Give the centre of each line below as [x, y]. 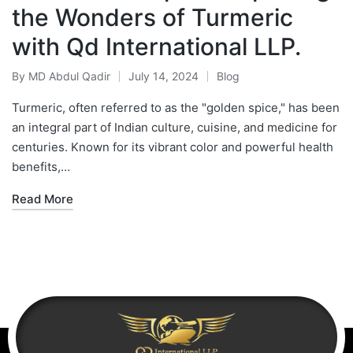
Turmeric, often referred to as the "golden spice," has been [176, 108]
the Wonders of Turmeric [152, 18]
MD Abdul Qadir [69, 76]
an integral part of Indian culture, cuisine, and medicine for [175, 128]
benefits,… [41, 167]
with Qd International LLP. [156, 47]
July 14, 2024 [163, 76]
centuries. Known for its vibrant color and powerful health [173, 147]
